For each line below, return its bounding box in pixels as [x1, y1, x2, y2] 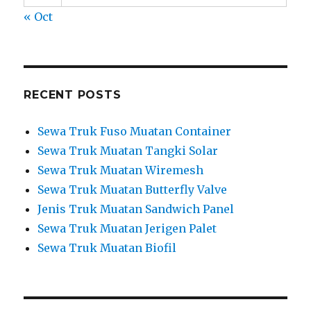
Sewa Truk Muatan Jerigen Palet [37, 221, 217, 235]
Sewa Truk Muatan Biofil [37, 240, 177, 255]
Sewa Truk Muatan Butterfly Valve [37, 182, 228, 196]
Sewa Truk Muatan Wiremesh [37, 162, 204, 177]
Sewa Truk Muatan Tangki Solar [37, 143, 219, 158]
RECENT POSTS [24, 87, 121, 101]
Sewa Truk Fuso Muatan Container [37, 124, 232, 138]
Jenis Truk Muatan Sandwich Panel [37, 201, 235, 216]
